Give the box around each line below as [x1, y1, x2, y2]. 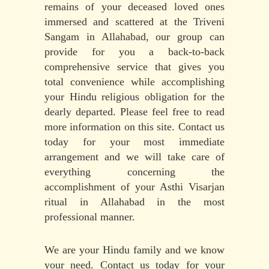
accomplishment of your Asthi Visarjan [44, 180, 225, 193]
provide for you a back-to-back [44, 45, 225, 58]
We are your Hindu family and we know [44, 243, 225, 256]
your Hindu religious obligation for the [44, 90, 225, 103]
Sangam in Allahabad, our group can [44, 30, 225, 43]
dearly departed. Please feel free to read [44, 105, 225, 118]
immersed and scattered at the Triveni [44, 15, 225, 28]
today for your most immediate [44, 135, 225, 148]
